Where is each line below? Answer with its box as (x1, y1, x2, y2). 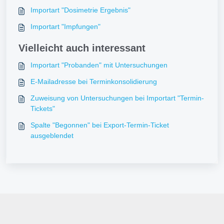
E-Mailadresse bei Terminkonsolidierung (30, 77, 157, 86)
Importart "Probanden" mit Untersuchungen (30, 61, 167, 69)
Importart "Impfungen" (30, 22, 100, 31)
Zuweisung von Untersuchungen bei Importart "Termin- (30, 94, 204, 102)
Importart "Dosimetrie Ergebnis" (30, 6, 130, 14)
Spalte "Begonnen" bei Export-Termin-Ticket (30, 121, 169, 129)
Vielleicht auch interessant (18, 42, 145, 54)
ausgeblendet (30, 131, 73, 140)
